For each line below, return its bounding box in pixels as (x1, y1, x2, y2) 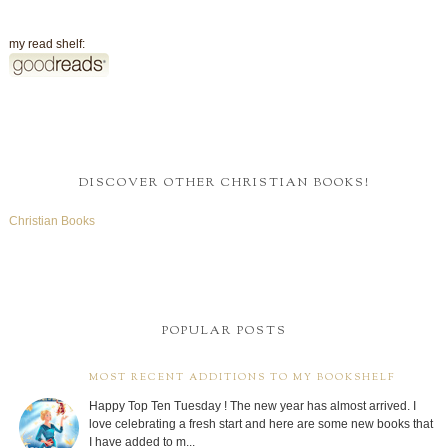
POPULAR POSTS (161, 321, 287, 340)
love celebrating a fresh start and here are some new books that (88, 416, 433, 431)
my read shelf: (8, 37, 85, 52)
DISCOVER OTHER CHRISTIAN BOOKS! (78, 173, 370, 192)
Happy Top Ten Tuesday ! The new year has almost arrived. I (88, 398, 416, 413)
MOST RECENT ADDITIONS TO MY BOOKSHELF (88, 369, 395, 385)
